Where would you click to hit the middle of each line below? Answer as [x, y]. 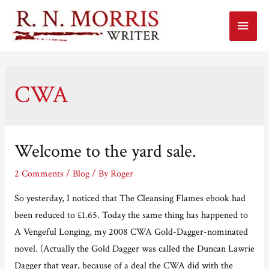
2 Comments [39, 174]
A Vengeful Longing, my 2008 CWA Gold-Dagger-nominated [131, 231]
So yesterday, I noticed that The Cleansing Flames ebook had [130, 198]
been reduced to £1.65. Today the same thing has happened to [131, 215]
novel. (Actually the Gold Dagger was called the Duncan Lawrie [134, 248]
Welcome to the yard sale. [105, 152]
